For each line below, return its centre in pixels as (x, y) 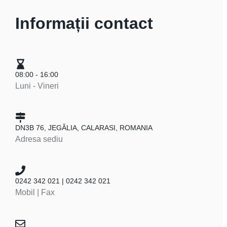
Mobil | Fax (35, 192)
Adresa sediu (39, 139)
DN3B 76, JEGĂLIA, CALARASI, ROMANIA (84, 128)
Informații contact (84, 23)
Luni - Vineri (37, 86)
